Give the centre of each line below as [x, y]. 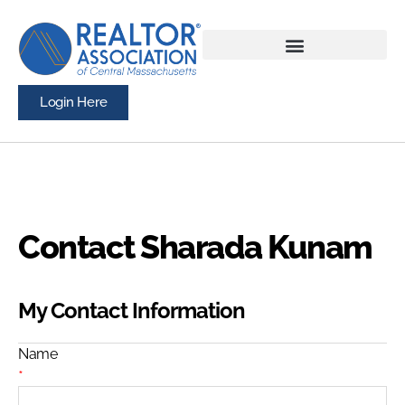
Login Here [74, 102]
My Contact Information [132, 311]
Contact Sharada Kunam [195, 247]
